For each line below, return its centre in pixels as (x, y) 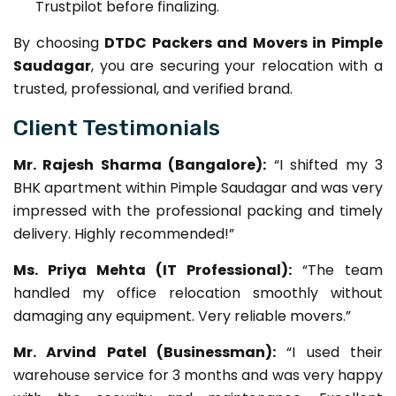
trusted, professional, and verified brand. (153, 88)
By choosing (59, 42)
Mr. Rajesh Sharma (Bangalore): (140, 164)
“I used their (329, 352)
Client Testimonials (117, 127)
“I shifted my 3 (325, 164)
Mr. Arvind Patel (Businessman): (145, 352)
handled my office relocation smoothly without (198, 293)
